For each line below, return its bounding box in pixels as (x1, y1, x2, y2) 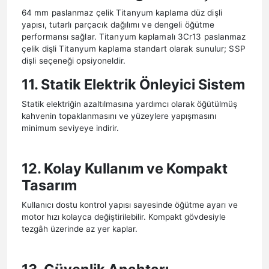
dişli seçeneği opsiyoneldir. (22, 55, 125, 65)
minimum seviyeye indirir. (22, 122, 119, 133)
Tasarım (22, 176, 77, 194)
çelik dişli (22, 43, 57, 53)
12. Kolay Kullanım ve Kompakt (22, 159, 228, 177)
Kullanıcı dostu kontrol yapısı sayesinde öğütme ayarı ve (22, 199, 238, 210)
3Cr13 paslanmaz (177, 31, 246, 41)
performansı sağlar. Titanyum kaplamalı (22, 31, 178, 41)
